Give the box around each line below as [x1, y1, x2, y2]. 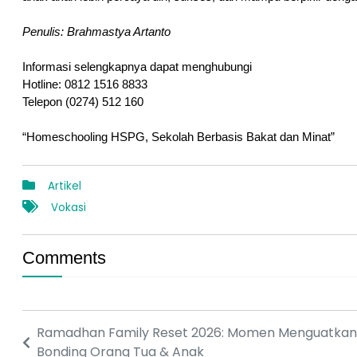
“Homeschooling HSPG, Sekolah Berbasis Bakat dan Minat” [22, 131, 335, 144]
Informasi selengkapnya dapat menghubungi [22, 61, 255, 74]
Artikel [48, 178, 81, 194]
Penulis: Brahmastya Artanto [22, 25, 171, 39]
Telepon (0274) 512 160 [22, 96, 143, 109]
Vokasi [51, 200, 86, 216]
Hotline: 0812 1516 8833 [22, 78, 147, 92]
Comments [22, 248, 106, 269]
